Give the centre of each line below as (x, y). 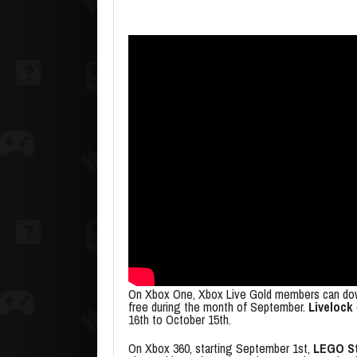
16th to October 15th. (180, 320)
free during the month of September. (218, 307)
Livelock (331, 307)
